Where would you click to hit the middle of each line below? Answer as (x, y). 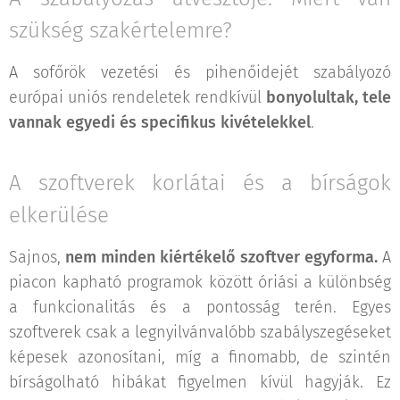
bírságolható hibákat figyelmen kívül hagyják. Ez (200, 383)
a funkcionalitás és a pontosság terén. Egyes (200, 308)
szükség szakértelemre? (121, 31)
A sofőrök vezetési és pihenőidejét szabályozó (200, 73)
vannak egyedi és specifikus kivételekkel (160, 123)
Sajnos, (37, 258)
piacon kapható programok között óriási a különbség (200, 283)
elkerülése (59, 216)
